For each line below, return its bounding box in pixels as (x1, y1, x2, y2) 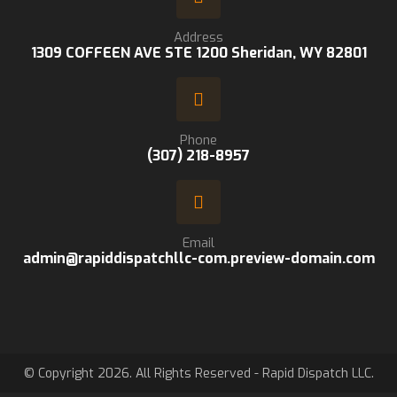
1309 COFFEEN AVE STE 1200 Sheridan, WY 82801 (30, 43, 367, 62)
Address (174, 28, 223, 46)
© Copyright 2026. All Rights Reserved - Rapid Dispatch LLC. (23, 365, 374, 383)
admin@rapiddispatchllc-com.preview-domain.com (22, 249, 375, 268)
